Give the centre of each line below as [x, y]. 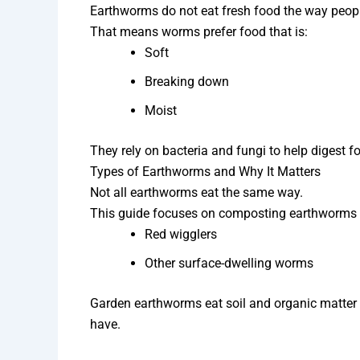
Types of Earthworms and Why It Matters [205, 171]
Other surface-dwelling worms [229, 263]
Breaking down [187, 81]
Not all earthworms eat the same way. [196, 192]
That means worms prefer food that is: [199, 31]
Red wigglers [181, 234]
